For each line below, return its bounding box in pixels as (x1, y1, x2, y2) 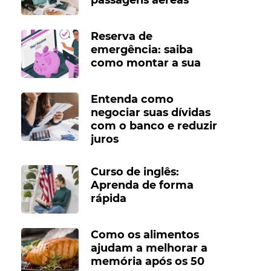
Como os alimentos (90, 228, 199, 241)
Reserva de (90, 30, 152, 43)
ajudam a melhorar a (90, 241, 207, 255)
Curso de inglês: (90, 165, 179, 178)
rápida (90, 192, 126, 205)
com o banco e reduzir (90, 119, 217, 132)
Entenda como (90, 93, 174, 106)
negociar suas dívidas (90, 106, 211, 119)
